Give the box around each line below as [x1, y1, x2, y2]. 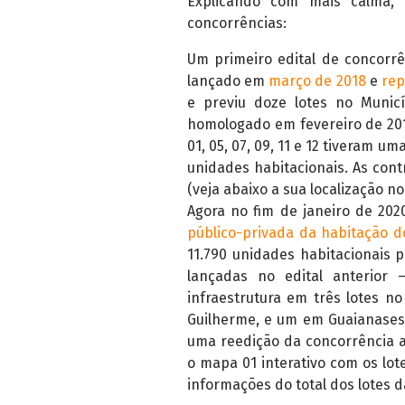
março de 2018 [268, 72, 366, 89]
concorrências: [187, 14, 287, 32]
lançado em [187, 72, 269, 89]
